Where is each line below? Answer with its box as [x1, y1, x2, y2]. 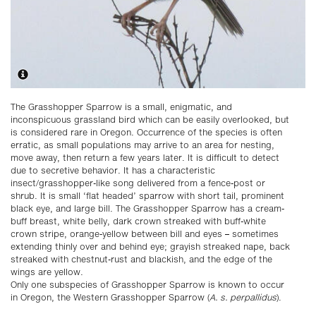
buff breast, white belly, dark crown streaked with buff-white [11, 216, 266, 227]
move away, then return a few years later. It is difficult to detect [11, 152, 279, 164]
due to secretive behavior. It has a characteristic [11, 165, 215, 176]
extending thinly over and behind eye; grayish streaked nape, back [11, 241, 290, 253]
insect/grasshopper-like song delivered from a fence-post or [11, 178, 265, 189]
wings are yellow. [11, 267, 83, 278]
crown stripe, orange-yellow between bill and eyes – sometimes [11, 229, 279, 240]
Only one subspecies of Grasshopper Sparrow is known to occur [11, 279, 284, 291]
